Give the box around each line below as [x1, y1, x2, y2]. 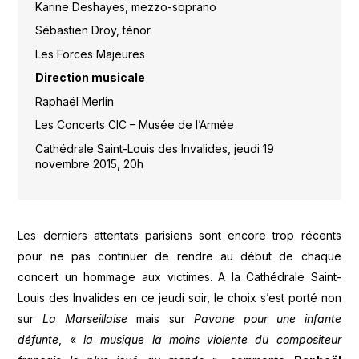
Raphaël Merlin [34, 94, 114, 108]
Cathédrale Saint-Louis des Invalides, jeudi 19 [34, 141, 274, 155]
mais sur [127, 312, 194, 326]
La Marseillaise [42, 312, 128, 326]
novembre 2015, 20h [34, 156, 143, 171]
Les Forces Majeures [34, 46, 145, 61]
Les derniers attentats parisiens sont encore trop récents [18, 228, 341, 243]
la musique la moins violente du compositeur [83, 333, 341, 347]
